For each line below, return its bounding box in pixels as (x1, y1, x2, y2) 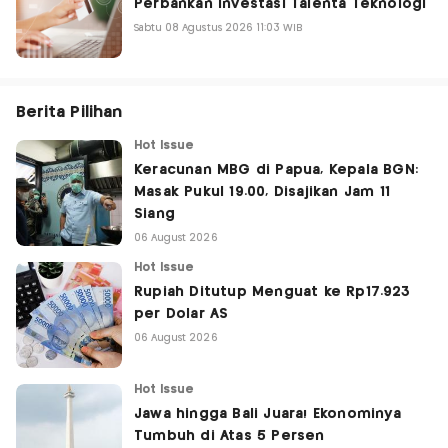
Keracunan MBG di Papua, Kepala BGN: (134, 163, 418, 178)
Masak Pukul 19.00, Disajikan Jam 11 (134, 185, 390, 200)
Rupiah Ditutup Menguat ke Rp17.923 (134, 285, 410, 300)
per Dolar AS (134, 307, 229, 322)
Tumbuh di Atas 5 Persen (134, 429, 325, 444)
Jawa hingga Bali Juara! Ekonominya (134, 407, 401, 422)
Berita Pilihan (16, 105, 122, 121)
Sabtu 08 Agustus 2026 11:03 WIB (134, 23, 304, 34)
